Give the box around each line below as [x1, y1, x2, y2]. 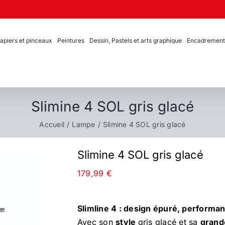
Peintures [57, 36, 84, 44]
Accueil [39, 120, 65, 129]
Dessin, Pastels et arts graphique [89, 36, 182, 44]
